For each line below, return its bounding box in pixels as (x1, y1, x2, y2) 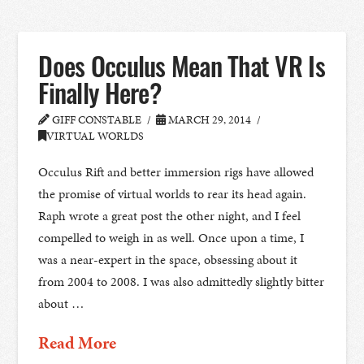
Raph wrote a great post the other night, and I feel (38, 206, 301, 226)
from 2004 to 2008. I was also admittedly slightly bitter (38, 272, 325, 292)
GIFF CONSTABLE (50, 112, 142, 128)
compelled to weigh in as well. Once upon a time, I (38, 228, 305, 248)
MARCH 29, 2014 (166, 112, 252, 128)
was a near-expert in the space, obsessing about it (38, 250, 298, 270)
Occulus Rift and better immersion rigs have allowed (38, 162, 314, 182)
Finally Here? (38, 73, 162, 112)
